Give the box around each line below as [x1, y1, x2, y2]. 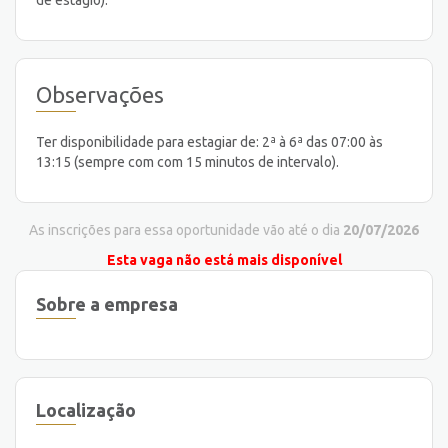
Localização [36, 400, 136, 421]
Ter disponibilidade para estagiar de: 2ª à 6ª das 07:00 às [36, 134, 383, 151]
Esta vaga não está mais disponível [106, 252, 342, 269]
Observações [36, 81, 164, 107]
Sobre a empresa [36, 293, 178, 314]
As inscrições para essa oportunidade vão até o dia [29, 222, 343, 239]
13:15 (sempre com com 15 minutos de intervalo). [36, 154, 339, 171]
